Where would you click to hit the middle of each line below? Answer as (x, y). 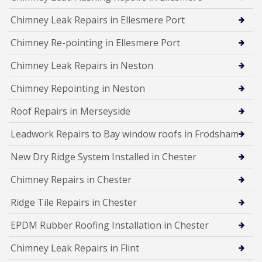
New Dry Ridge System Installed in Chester (104, 156)
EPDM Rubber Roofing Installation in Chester (110, 225)
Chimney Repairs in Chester (71, 179)
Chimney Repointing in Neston (78, 88)
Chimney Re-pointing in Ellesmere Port (95, 42)
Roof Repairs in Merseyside (70, 111)
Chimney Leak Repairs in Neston (82, 65)
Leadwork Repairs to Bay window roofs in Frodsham (125, 134)
